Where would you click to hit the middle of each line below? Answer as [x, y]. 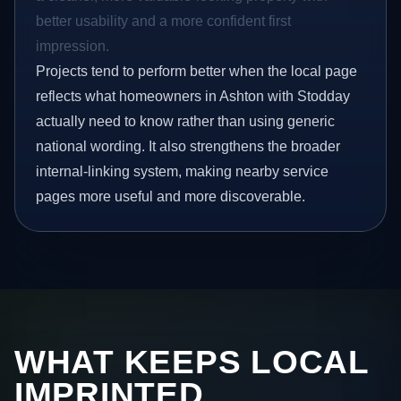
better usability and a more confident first [164, 21]
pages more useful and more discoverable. [171, 197]
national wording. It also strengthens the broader [188, 147]
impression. [73, 47]
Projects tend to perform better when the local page [197, 72]
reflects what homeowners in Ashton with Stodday [193, 97]
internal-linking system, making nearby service [183, 172]
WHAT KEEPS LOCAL [192, 362]
